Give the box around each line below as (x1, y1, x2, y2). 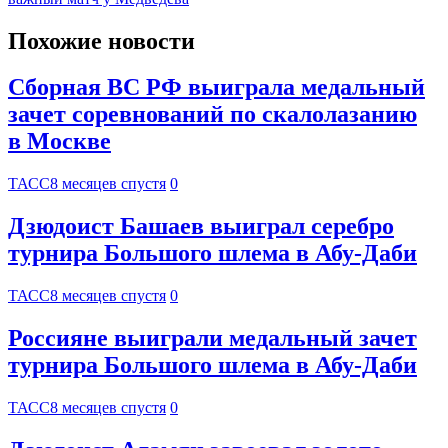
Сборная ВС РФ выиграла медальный (8, 74, 425, 101)
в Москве (8, 128, 111, 155)
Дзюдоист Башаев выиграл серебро (8, 213, 394, 240)
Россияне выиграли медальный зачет (8, 325, 417, 352)
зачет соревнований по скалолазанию (8, 101, 417, 128)
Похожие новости (8, 27, 195, 54)
